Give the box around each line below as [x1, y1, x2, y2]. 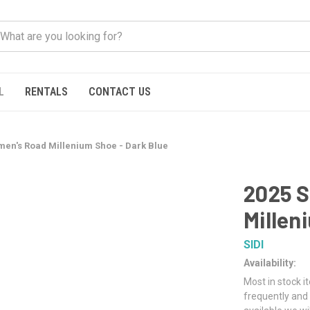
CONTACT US [89, 85, 151, 98]
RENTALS [25, 85, 68, 98]
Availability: [244, 257, 296, 268]
